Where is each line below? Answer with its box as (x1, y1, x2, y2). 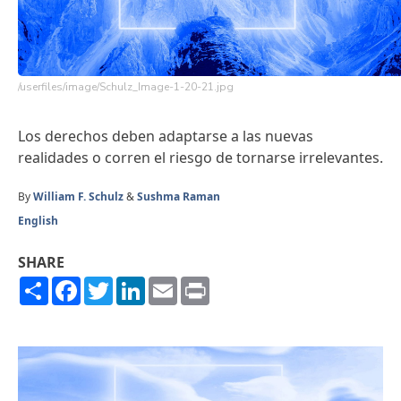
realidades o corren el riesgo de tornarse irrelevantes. (18, 147, 383, 167)
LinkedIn (145, 273, 203, 294)
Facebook (81, 273, 146, 294)
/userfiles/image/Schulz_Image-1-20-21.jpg (18, 79, 234, 94)
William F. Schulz (33, 188, 124, 204)
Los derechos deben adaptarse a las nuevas (18, 125, 313, 146)
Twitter (113, 273, 161, 294)
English (18, 212, 58, 228)
